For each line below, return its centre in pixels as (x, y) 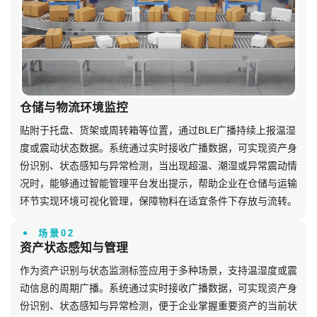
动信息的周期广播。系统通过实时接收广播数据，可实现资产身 (158, 288)
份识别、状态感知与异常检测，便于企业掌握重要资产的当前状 (158, 305)
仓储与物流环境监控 (74, 108)
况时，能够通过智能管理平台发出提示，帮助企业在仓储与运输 (158, 183)
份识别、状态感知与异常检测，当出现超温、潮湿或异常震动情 (158, 165)
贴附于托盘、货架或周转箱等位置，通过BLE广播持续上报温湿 (158, 130)
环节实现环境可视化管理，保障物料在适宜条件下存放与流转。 (158, 201)
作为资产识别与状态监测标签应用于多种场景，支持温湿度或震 (158, 270)
